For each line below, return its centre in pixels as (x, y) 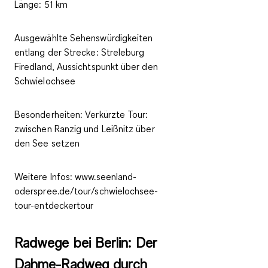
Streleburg (121, 52)
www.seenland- (105, 177)
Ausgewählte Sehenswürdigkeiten (84, 38)
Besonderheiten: (50, 115)
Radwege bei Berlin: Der (86, 243)
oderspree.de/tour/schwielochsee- (86, 191)
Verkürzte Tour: (117, 115)
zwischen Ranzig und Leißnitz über (85, 129)
